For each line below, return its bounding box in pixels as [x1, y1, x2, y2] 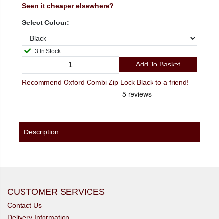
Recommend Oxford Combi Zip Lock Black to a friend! [22, 78, 189, 87]
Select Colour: [22, 19, 69, 26]
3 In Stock [40, 47, 61, 55]
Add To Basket [135, 60, 180, 68]
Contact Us [7, 201, 42, 210]
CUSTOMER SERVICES [7, 187, 105, 197]
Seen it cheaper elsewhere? [22, 2, 114, 10]
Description [24, 128, 59, 136]
